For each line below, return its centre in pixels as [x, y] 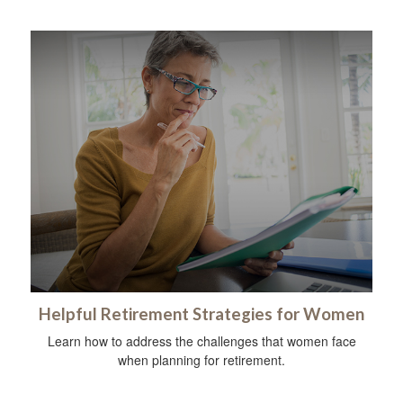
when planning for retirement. [201, 359]
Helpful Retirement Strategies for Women [201, 313]
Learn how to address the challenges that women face [201, 340]
